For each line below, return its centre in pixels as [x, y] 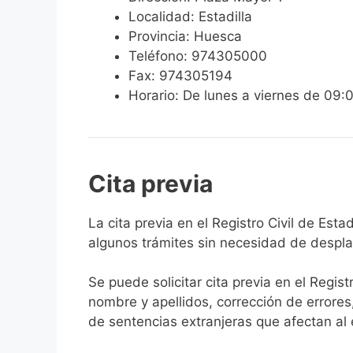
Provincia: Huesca [185, 36]
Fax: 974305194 [180, 75]
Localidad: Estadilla [190, 16]
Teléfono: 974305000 [198, 56]
